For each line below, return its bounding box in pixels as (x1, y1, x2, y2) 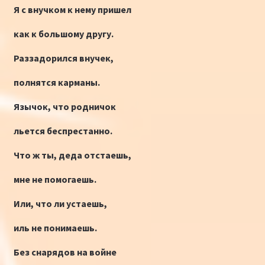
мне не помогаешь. (13, 173, 96, 186)
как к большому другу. (13, 28, 114, 40)
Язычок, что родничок (13, 101, 116, 113)
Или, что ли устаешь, (13, 198, 107, 210)
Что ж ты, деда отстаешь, (13, 149, 131, 161)
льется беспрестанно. (13, 125, 112, 137)
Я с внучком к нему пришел (13, 4, 131, 16)
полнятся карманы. (13, 76, 100, 89)
